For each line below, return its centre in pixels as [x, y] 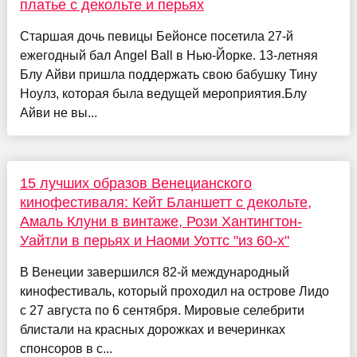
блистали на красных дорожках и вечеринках [152, 330]
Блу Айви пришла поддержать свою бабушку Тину [168, 75]
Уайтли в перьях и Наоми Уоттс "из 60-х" [154, 241]
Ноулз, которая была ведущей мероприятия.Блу [163, 94]
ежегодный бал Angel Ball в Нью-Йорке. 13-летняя [169, 56]
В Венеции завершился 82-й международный [154, 273]
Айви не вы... [58, 113]
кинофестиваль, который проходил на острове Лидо [174, 292]
